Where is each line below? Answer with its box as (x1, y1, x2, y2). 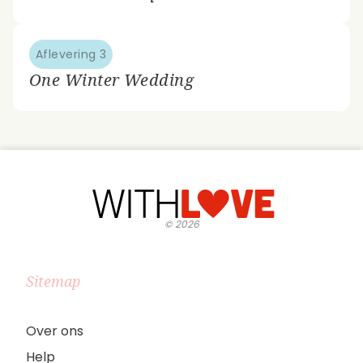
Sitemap (26, 271, 80, 291)
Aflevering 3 (36, 45, 107, 62)
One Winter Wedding (29, 68, 194, 91)
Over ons (26, 321, 83, 340)
